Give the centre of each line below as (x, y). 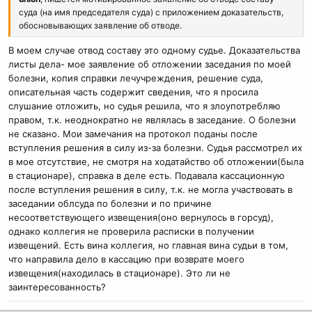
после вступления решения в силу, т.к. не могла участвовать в (150, 190)
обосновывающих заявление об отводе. (100, 25)
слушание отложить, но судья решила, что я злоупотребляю (145, 106)
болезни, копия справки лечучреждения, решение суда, (136, 78)
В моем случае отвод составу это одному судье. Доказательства (154, 50)
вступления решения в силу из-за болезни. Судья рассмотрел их (155, 148)
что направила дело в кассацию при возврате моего (126, 259)
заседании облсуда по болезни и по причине (110, 204)
